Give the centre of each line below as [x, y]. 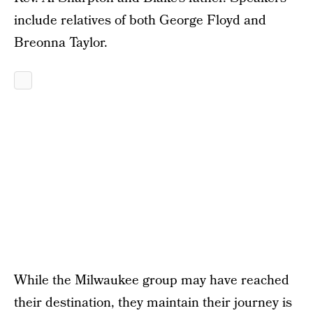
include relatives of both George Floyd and [140, 21]
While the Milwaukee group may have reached [152, 281]
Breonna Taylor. [61, 43]
